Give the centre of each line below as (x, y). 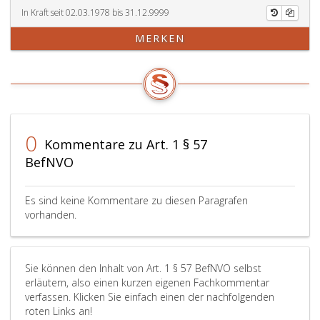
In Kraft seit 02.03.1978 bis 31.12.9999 (95, 12)
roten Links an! (59, 311)
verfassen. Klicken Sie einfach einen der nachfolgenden (150, 297)
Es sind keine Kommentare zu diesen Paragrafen (136, 200)
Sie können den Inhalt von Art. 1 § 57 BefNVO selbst (143, 268)
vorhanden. (51, 215)
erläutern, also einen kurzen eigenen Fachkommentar (147, 282)
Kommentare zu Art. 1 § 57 (124, 144)
